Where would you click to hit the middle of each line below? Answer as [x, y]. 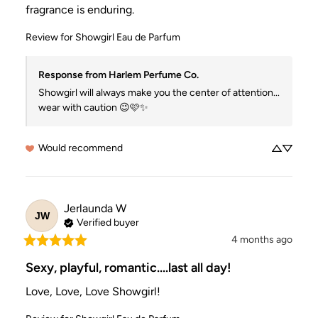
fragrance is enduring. [80, 10]
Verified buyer [108, 222]
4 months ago [262, 240]
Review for [49, 38]
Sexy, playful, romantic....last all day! [128, 268]
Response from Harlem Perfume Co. [119, 75]
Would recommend [81, 148]
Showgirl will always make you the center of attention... [159, 93]
